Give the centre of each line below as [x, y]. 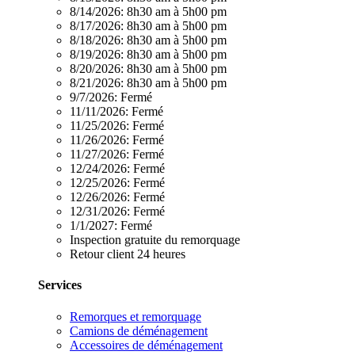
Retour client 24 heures [128, 254]
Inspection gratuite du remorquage [155, 240]
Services [60, 285]
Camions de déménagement [139, 330]
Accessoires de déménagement [146, 345]
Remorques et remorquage [136, 316]
